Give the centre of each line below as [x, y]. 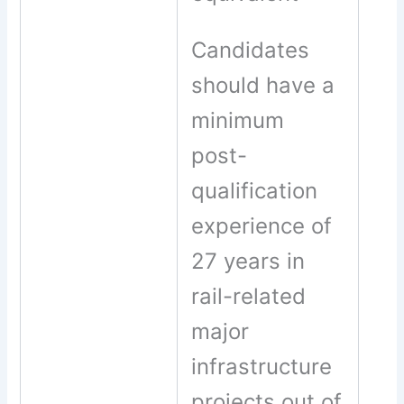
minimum [238, 120]
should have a [263, 85]
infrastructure [262, 366]
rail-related [249, 296]
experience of [262, 225]
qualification [255, 190]
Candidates [251, 50]
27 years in [248, 261]
